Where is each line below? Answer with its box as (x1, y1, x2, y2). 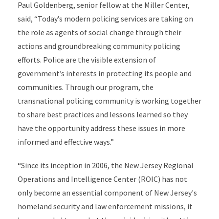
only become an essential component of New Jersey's (17, 188, 197, 197)
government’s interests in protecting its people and (17, 68, 192, 78)
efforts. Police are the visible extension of (17, 55, 156, 65)
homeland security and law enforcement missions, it (17, 201, 193, 211)
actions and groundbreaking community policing (17, 41, 180, 51)
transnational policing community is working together (17, 96, 201, 106)
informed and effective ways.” (17, 137, 114, 147)
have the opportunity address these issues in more (17, 123, 185, 133)
